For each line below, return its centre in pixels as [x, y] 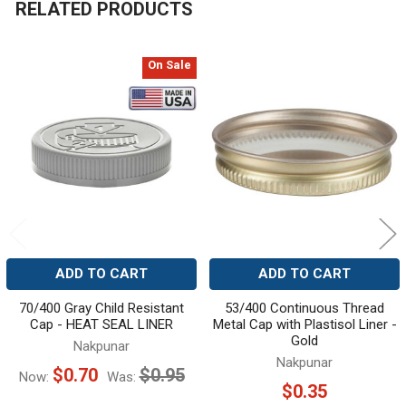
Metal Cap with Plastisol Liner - [304, 325]
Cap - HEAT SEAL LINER [101, 325]
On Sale [169, 65]
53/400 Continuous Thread [304, 309]
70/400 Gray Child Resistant [101, 309]
